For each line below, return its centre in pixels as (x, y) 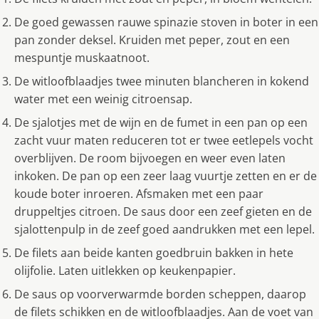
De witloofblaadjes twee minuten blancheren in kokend (162, 82)
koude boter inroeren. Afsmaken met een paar (139, 194)
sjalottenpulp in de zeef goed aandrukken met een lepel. (164, 230)
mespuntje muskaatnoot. (82, 58)
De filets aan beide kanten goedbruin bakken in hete (154, 253)
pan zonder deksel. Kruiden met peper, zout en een (152, 40)
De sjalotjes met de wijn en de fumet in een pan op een (161, 123)
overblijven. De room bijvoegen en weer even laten (150, 158)
